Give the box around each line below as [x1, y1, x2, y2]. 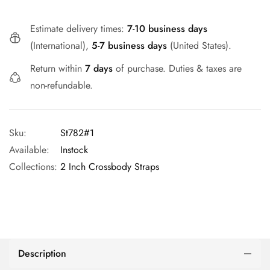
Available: [9, 143, 49, 157]
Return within [30, 61, 85, 76]
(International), [30, 39, 92, 53]
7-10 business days [127, 22, 207, 36]
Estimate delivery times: [30, 22, 127, 36]
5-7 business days [92, 39, 167, 53]
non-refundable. [30, 78, 93, 93]
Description [18, 246, 66, 261]
